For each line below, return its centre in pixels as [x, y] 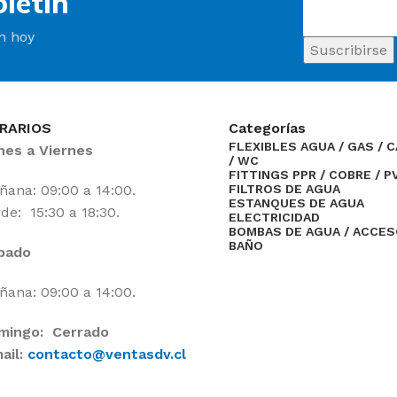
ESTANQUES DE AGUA [297, 203]
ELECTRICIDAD [275, 217]
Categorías [270, 128]
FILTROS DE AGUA [285, 189]
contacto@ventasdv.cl [106, 354]
